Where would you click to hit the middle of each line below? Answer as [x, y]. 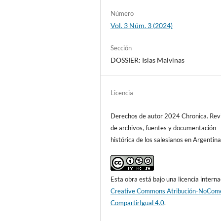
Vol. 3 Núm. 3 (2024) [142, 25]
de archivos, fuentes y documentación [164, 128]
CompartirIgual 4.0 [138, 203]
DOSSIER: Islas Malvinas [148, 60]
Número [122, 13]
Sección [121, 48]
